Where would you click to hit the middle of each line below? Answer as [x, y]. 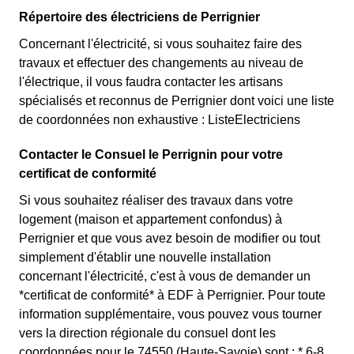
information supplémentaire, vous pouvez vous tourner [170, 314]
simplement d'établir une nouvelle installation [145, 257]
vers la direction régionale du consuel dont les [147, 333]
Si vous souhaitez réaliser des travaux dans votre [156, 200]
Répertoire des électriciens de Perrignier [139, 17]
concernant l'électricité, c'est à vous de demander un [165, 276]
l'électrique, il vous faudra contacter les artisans [151, 82]
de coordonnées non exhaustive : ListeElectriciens [160, 120]
